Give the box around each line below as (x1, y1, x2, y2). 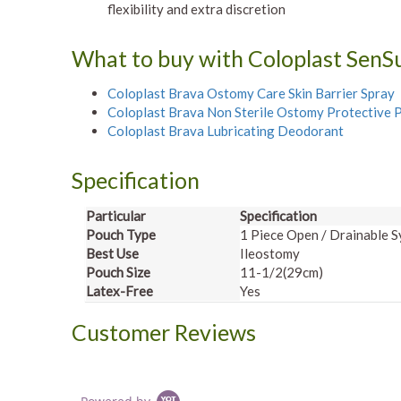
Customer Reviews (72, 318, 256, 346)
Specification (72, 166, 200, 193)
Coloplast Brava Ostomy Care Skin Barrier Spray (107, 84, 395, 101)
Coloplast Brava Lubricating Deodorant (107, 122, 344, 139)
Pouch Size (86, 263, 150, 280)
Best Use (86, 244, 139, 261)
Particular (86, 207, 189, 224)
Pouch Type (86, 226, 156, 243)
